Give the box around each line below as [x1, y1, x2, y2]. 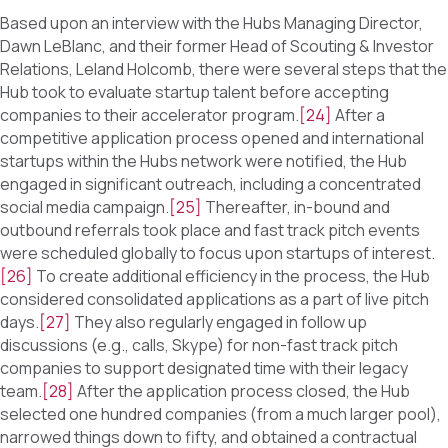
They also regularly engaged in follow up [71, 311, 367, 334]
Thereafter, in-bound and [202, 196, 390, 219]
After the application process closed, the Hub [74, 380, 410, 403]
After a [332, 104, 385, 127]
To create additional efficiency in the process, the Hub [33, 265, 430, 288]
